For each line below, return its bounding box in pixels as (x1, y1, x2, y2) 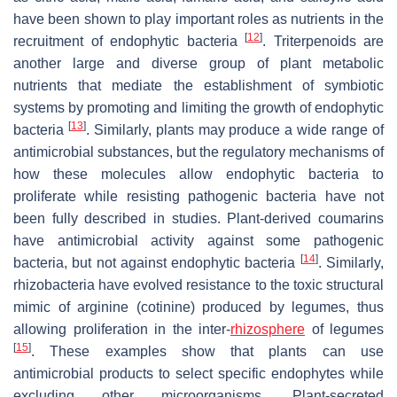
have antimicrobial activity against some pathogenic (13, 232, 384, 248)
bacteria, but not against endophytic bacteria (13, 254, 300, 270)
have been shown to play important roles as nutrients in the (13, 11, 384, 27)
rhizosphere (230, 321, 305, 337)
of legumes (305, 321, 384, 337)
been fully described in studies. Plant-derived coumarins (13, 210, 384, 226)
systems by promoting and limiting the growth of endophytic (13, 99, 384, 115)
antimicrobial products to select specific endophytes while (13, 365, 384, 381)
